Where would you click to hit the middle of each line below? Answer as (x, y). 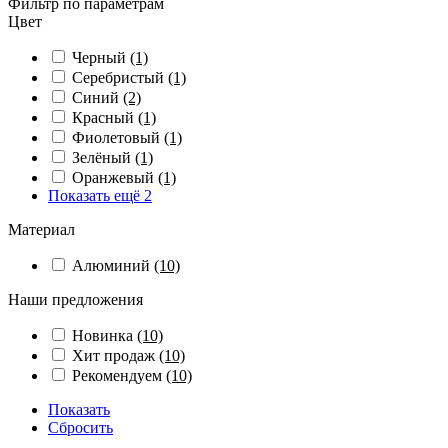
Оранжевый (115, 177)
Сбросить (80, 427)
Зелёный (103, 157)
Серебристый (120, 77)
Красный (105, 117)
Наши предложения (75, 299)
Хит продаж (115, 355)
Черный (101, 57)
